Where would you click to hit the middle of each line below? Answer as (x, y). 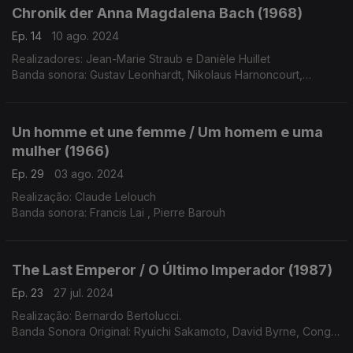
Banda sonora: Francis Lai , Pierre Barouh (119, 212)
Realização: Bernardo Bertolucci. (97, 316)
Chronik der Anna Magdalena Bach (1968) (157, 13)
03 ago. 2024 (89, 174)
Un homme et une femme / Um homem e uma (167, 132)
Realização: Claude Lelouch (84, 197)
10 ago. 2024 (85, 36)
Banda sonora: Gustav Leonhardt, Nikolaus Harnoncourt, (157, 74)
